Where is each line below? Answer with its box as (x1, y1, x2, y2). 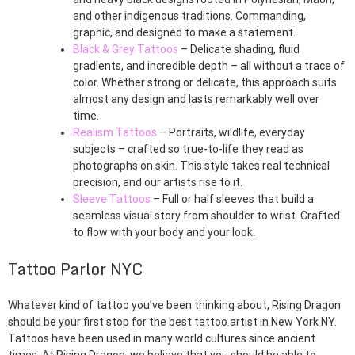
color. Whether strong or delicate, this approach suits (73, 76, 337, 90)
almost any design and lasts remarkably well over (73, 93, 319, 106)
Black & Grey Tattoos (73, 43, 178, 56)
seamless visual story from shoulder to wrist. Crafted (73, 209, 340, 223)
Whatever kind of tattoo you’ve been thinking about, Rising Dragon (8, 299, 341, 312)
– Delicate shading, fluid (178, 43, 300, 56)
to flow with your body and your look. (73, 226, 255, 239)
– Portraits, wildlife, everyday (157, 126, 305, 139)
